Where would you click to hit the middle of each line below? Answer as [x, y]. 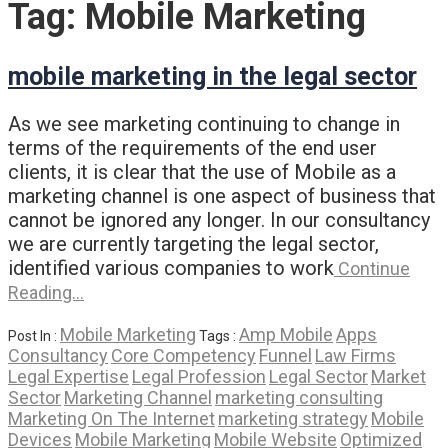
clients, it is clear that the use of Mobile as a [202, 171]
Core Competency [183, 355]
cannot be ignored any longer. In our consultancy [219, 219]
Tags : [219, 335]
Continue [372, 268]
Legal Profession [199, 376]
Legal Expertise [68, 376]
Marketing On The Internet [111, 418]
